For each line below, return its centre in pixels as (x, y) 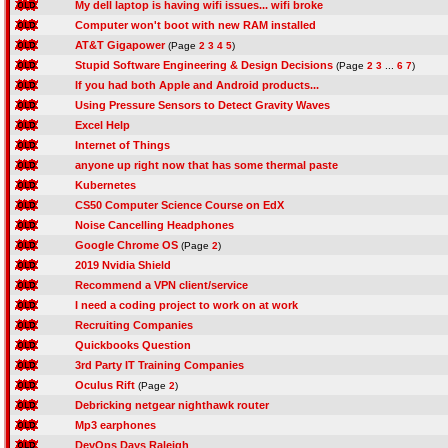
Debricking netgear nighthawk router (172, 405)
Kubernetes (105, 185)
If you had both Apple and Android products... (197, 85)
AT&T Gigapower (120, 45)
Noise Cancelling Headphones (154, 225)
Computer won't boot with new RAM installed (195, 25)
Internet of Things (122, 145)
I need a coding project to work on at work (186, 305)
